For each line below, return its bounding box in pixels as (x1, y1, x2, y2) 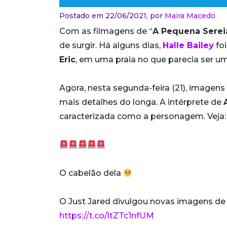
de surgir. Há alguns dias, (59, 41, 163, 51)
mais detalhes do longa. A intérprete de (59, 97, 223, 107)
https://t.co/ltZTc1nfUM (59, 211, 154, 221)
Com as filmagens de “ (59, 26, 153, 36)
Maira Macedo (165, 11, 215, 21)
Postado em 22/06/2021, (59, 11, 150, 21)
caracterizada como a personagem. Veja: (59, 111, 226, 122)
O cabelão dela (59, 168, 123, 178)
